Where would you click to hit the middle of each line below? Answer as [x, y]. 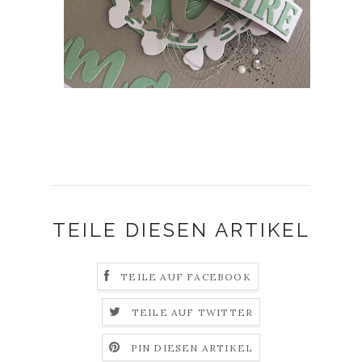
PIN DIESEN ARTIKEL [192, 348]
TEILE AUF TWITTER [192, 313]
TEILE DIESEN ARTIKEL [181, 230]
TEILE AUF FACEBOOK [186, 277]
